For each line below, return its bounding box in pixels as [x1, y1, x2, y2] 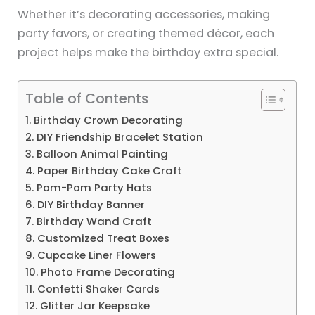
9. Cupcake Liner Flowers [25, 247, 157, 263]
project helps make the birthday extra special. [18, 44, 279, 61]
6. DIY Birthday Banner [25, 197, 146, 212]
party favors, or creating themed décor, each [18, 25, 275, 42]
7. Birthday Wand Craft [25, 214, 153, 229]
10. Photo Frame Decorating [25, 264, 176, 280]
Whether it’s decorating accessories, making [18, 6, 271, 23]
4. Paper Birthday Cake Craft [25, 163, 183, 179]
